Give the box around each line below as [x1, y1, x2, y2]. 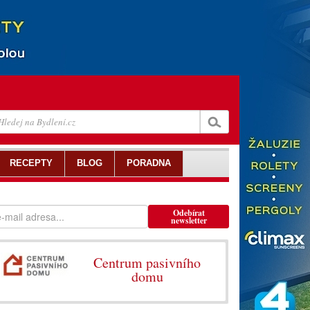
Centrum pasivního [93, 253, 201, 272]
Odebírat [172, 207, 205, 219]
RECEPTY [10, 158, 53, 168]
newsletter [170, 215, 207, 226]
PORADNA [127, 158, 171, 168]
